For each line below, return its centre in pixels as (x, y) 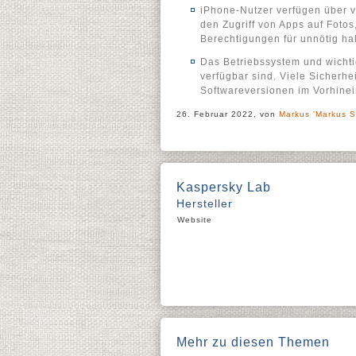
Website (195, 220)
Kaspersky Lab (224, 187)
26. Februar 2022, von (228, 114)
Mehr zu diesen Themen (253, 342)
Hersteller (205, 203)
